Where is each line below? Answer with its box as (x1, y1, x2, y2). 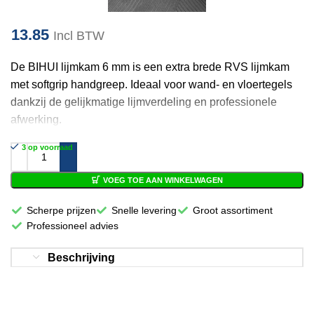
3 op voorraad (22, 142, 73, 151)
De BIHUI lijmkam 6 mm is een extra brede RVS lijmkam (11, 60, 289, 73)
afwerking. (11, 113, 62, 125)
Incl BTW (53, 28, 104, 43)
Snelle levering (111, 204, 177, 216)
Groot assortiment (192, 204, 273, 216)
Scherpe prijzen (26, 204, 96, 216)
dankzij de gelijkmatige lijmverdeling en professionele (11, 95, 277, 108)
